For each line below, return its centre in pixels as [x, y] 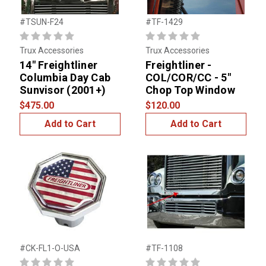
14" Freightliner [58, 65]
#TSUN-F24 [42, 22]
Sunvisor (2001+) [63, 90]
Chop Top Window [190, 90]
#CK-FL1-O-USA [50, 248]
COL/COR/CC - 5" [188, 78]
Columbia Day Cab [65, 78]
